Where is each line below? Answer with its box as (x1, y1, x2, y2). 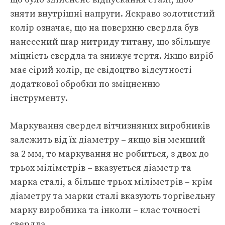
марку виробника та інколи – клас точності (10, 204, 200, 216)
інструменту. (10, 92, 68, 104)
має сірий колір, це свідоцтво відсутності (10, 64, 192, 76)
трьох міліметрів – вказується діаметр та (10, 162, 191, 174)
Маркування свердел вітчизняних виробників (10, 120, 210, 132)
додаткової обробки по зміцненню (10, 78, 160, 90)
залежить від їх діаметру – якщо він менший (10, 134, 205, 146)
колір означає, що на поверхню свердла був (10, 22, 198, 34)
